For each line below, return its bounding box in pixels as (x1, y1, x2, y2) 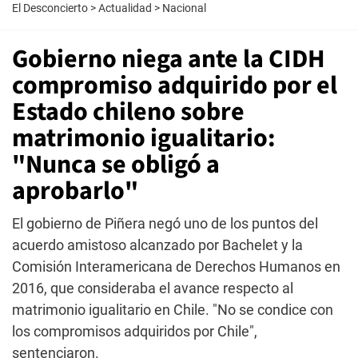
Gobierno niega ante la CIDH (12, 41, 325, 78)
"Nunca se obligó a (12, 146, 220, 183)
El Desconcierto (12, 2, 88, 14)
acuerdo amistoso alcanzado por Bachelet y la (12, 237, 303, 253)
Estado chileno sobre (12, 93, 245, 130)
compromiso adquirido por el (12, 67, 337, 104)
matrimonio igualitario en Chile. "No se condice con (12, 301, 333, 318)
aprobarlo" (12, 173, 138, 209)
